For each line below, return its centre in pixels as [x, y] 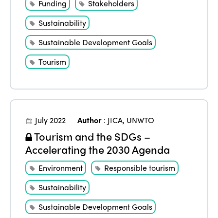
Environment [61, 167]
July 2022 [51, 120]
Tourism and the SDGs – [91, 136]
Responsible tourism [140, 167]
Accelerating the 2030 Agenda [98, 149]
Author [90, 120]
